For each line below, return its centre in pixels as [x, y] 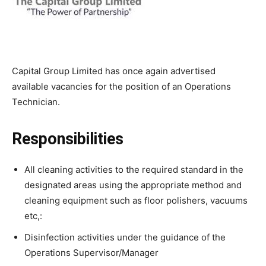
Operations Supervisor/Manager [91, 253]
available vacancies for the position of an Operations [121, 86]
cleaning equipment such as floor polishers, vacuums [136, 200]
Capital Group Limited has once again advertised [114, 71]
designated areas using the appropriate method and [133, 185]
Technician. [37, 102]
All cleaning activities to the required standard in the [134, 170]
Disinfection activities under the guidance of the [125, 237]
